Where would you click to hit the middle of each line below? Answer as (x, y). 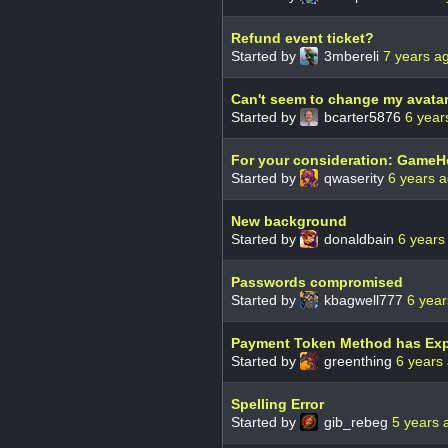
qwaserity (354, 177)
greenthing (358, 360)
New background (289, 220)
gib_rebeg (356, 421)
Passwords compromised (317, 281)
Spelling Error (277, 403)
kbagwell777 (363, 299)
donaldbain (359, 238)
